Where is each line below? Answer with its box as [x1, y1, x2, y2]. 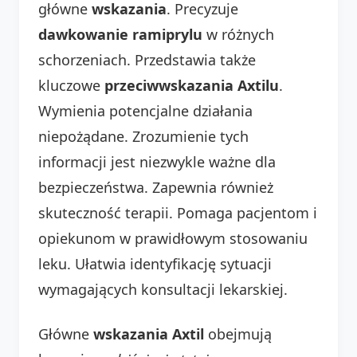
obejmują [204, 324, 272, 343]
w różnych [202, 24, 274, 44]
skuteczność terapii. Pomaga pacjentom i [38, 202, 317, 222]
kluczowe [38, 75, 104, 95]
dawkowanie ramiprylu [38, 24, 202, 44]
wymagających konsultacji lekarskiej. [38, 279, 288, 299]
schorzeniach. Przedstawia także [38, 49, 256, 69]
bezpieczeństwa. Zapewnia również [38, 177, 273, 197]
